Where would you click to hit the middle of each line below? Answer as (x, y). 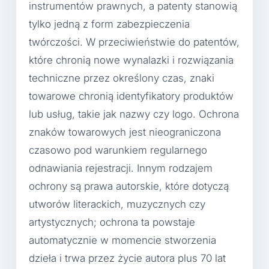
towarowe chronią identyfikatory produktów (131, 96)
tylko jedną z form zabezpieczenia (109, 24)
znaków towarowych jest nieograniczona (125, 132)
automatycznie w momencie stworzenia (122, 240)
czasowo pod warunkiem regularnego (118, 150)
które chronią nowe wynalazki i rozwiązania (131, 60)
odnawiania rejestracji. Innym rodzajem (121, 168)
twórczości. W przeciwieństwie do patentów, (134, 42)
